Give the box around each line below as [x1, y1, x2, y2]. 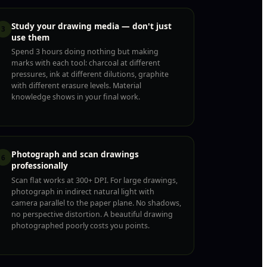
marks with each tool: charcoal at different [11, 58, 160, 69]
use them [11, 31, 49, 43]
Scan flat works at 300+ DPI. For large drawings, [11, 175, 178, 186]
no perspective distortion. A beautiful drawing [11, 209, 173, 220]
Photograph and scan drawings [11, 148, 139, 160]
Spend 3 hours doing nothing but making [11, 46, 159, 57]
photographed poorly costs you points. [11, 221, 150, 231]
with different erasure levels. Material [11, 80, 141, 91]
